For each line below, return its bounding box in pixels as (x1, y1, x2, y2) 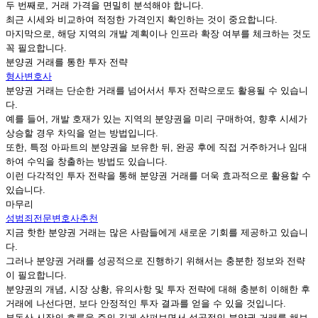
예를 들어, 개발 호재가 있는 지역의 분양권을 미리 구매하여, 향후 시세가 (6, 114, 307, 125)
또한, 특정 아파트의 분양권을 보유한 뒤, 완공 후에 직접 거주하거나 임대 (6, 142, 307, 153)
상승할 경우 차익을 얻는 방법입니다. (6, 128, 158, 139)
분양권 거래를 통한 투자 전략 (6, 57, 128, 68)
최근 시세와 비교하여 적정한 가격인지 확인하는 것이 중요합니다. (6, 14, 278, 26)
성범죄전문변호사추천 (6, 213, 98, 224)
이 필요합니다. (6, 270, 67, 281)
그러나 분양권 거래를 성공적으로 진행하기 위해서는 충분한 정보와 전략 (6, 256, 305, 267)
